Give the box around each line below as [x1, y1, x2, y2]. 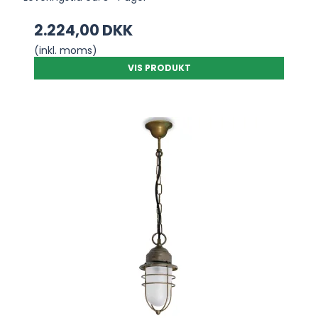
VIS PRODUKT [127, 61, 191, 74]
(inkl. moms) [34, 43, 98, 57]
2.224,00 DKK [34, 19, 133, 40]
